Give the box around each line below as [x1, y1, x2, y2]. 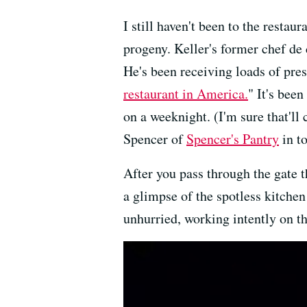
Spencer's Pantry [186, 130, 279, 148]
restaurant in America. [123, 84, 248, 103]
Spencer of [123, 130, 186, 148]
